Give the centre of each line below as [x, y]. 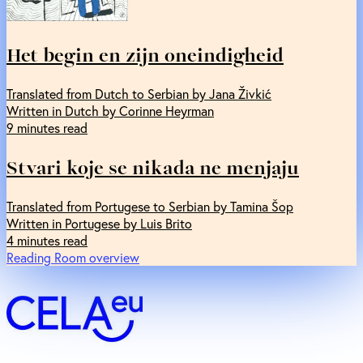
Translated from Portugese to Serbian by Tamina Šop [150, 207]
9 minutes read [47, 128]
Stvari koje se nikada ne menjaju [153, 167]
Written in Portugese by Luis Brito [99, 224]
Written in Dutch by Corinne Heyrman [110, 111]
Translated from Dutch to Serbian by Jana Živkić [139, 94]
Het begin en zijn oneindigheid [145, 55]
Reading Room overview [73, 258]
